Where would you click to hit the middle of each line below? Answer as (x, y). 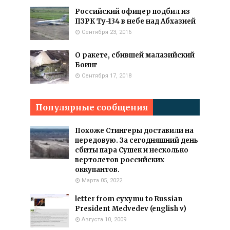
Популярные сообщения (92, 107)
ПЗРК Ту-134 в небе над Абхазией (135, 21)
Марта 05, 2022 (102, 180)
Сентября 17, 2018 (107, 76)
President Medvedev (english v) (131, 209)
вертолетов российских (120, 160)
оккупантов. (97, 170)
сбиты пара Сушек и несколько (132, 150)
